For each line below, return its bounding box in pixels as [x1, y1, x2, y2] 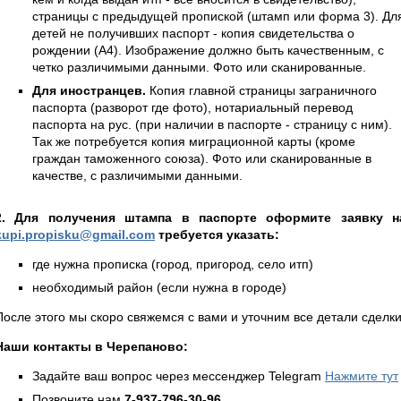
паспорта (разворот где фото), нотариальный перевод [32, 99, 353, 115]
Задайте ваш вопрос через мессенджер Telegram [32, 368, 325, 383]
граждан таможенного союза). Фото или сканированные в [32, 150, 371, 166]
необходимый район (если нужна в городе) [32, 279, 286, 294]
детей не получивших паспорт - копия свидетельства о [32, 25, 354, 40]
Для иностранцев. [32, 82, 146, 98]
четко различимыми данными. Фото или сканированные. [32, 59, 366, 74]
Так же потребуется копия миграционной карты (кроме [32, 133, 355, 149]
